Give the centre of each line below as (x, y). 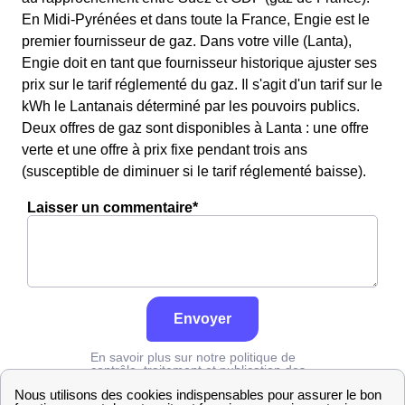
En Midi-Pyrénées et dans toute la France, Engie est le (196, 19)
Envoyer (202, 319)
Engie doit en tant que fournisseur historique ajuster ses (199, 63)
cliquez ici (151, 382)
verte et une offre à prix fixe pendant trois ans (165, 150)
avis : (107, 382)
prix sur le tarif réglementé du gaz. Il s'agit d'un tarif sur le (202, 85)
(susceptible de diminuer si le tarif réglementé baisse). (194, 171)
